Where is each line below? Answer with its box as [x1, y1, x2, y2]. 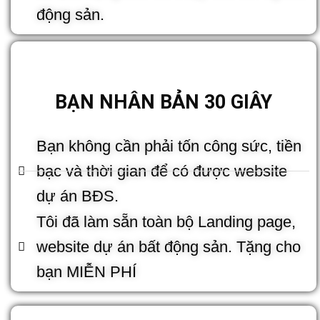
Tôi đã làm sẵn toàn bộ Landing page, [36, 212, 296, 231]
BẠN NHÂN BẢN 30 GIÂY [55, 90, 272, 114]
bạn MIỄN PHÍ [36, 262, 137, 281]
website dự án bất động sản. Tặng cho [36, 237, 301, 256]
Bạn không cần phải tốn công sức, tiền [36, 136, 302, 155]
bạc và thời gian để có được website [36, 161, 288, 180]
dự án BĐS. [36, 186, 119, 205]
